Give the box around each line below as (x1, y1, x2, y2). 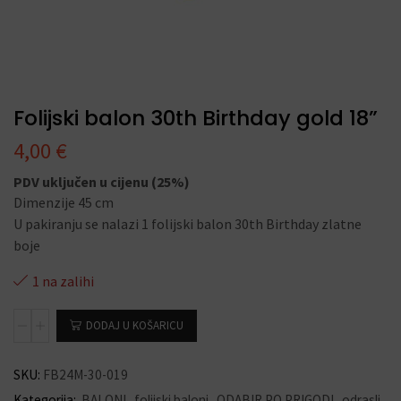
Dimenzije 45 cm (13, 193, 114, 211)
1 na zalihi (32, 272, 94, 290)
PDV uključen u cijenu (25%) (13, 173, 190, 191)
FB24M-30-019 (43, 365, 128, 383)
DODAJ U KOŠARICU (86, 318, 183, 334)
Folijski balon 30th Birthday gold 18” (13, 103, 378, 132)
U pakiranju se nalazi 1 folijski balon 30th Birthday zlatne (13, 215, 362, 233)
